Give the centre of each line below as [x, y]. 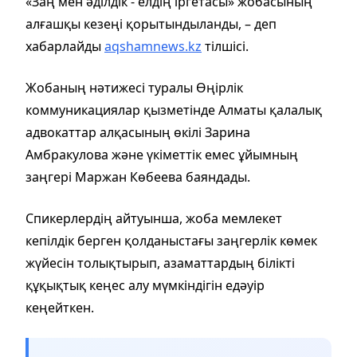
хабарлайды [65, 46]
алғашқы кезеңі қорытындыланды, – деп [151, 24]
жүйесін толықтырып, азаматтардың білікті [160, 263]
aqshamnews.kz [153, 46]
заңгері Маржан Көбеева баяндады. [138, 177]
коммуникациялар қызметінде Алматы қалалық [174, 110]
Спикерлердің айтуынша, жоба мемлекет [154, 218]
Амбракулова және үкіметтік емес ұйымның [162, 154]
